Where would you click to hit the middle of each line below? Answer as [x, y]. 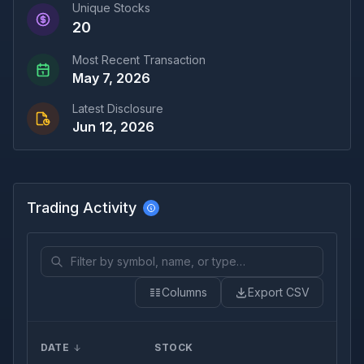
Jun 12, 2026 [113, 127]
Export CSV [279, 292]
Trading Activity [82, 208]
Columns [184, 292]
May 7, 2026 [111, 78]
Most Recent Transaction [139, 60]
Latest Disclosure [118, 108]
